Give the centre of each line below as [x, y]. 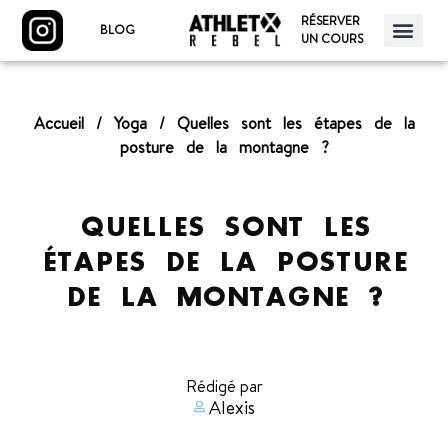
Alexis [232, 407]
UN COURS [332, 39]
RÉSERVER [331, 21]
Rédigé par [224, 385]
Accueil [58, 122]
